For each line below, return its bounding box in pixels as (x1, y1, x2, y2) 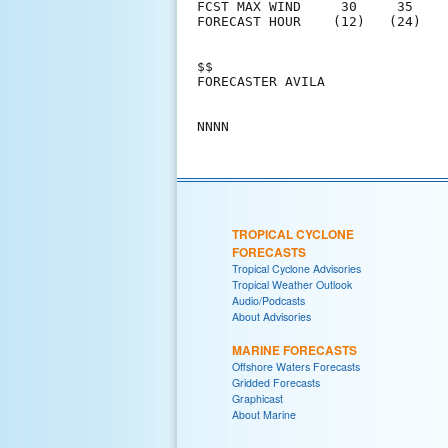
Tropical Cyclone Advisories (232, 260, 361, 276)
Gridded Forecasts (232, 374, 320, 390)
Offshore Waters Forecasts (232, 358, 360, 374)
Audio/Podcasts (232, 292, 305, 308)
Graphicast (232, 390, 283, 406)
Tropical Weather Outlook (232, 276, 352, 292)
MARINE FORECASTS (232, 340, 357, 359)
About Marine (232, 406, 296, 422)
